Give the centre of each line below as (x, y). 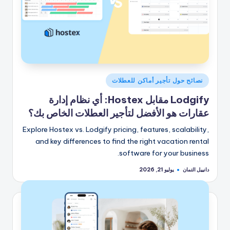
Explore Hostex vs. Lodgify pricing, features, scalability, (116, 130)
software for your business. (164, 153)
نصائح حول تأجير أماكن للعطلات (157, 80)
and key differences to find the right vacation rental (122, 141)
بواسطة (201, 184)
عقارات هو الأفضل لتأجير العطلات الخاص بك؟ (119, 113)
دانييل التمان (196, 169)
